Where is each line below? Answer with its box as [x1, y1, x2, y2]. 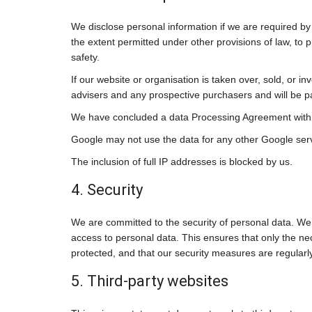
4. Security [71, 181, 143, 199]
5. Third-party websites [71, 272, 228, 290]
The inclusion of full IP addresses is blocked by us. [71, 156, 292, 168]
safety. [71, 52, 100, 63]
